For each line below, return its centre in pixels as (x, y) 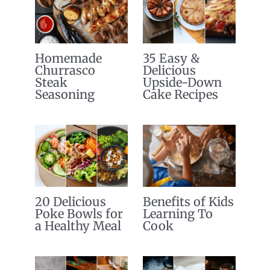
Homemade (68, 58)
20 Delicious (70, 201)
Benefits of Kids (188, 201)
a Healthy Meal (78, 225)
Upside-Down (182, 82)
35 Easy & (171, 58)
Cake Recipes (180, 94)
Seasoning (64, 94)
